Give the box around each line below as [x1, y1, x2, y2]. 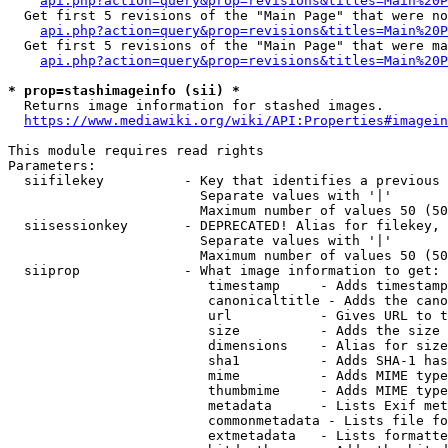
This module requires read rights [8, 143, 264, 158]
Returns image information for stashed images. [8, 98, 384, 113]
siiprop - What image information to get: [8, 263, 440, 278]
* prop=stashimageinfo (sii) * [8, 83, 240, 98]
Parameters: [8, 158, 96, 173]
